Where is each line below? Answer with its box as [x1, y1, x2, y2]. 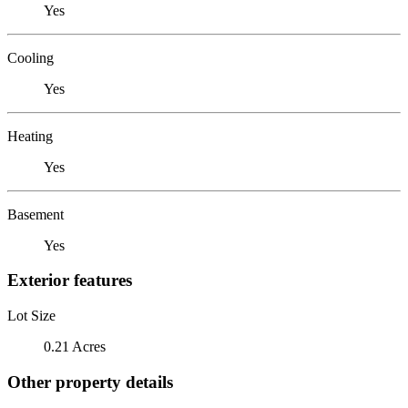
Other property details [7, 372, 173, 392]
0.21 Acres [44, 338, 106, 354]
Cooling [7, 49, 54, 66]
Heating [7, 127, 53, 144]
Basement [7, 206, 64, 222]
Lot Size [7, 307, 56, 323]
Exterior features [7, 270, 132, 291]
